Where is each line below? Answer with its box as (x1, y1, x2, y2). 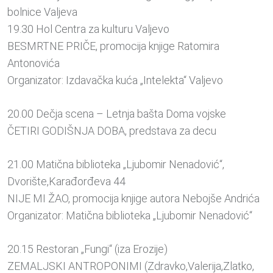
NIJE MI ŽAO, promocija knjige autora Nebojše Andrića (7, 192, 260, 205)
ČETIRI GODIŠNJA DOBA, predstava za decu (7, 124, 216, 138)
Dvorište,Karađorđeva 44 (7, 175, 126, 188)
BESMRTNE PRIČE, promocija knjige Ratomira (7, 40, 219, 53)
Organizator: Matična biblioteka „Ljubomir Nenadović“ (7, 209, 252, 222)
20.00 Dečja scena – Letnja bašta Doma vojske (7, 107, 226, 121)
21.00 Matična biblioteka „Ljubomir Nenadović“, (7, 158, 224, 171)
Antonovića (7, 57, 60, 70)
